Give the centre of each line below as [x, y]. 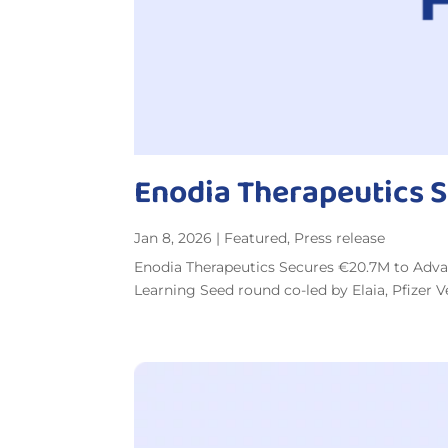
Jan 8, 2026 [173, 237]
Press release [340, 237]
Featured [256, 237]
